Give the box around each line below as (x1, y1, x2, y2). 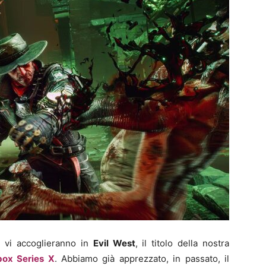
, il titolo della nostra (135, 237, 230, 249)
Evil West (93, 237, 135, 249)
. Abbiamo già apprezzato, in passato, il (54, 253, 230, 265)
